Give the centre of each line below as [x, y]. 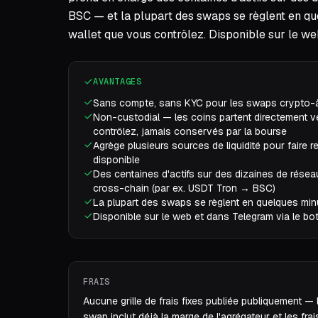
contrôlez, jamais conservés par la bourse [190, 131]
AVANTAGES [117, 82]
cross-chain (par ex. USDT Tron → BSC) [184, 188]
